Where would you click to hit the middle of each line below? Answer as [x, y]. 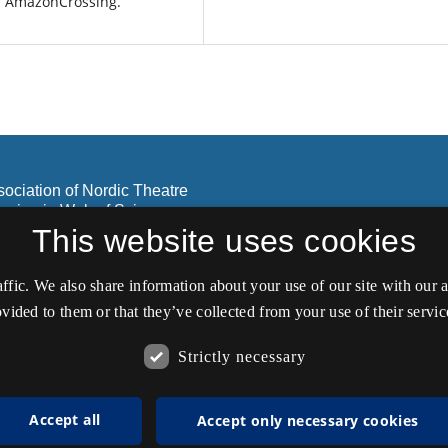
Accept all [65, 419]
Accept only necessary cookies [307, 420]
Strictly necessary [241, 356]
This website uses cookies [224, 241]
